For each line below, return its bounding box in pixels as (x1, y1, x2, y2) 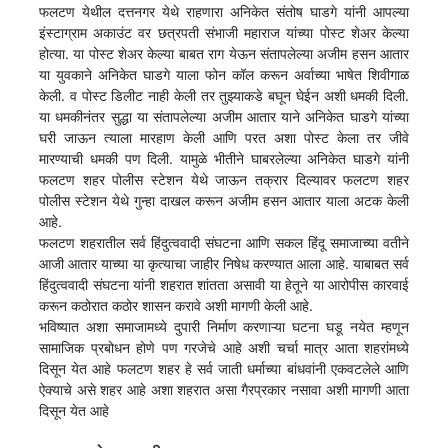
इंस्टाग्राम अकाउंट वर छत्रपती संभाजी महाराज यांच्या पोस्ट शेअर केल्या (39, 23, 409, 41)
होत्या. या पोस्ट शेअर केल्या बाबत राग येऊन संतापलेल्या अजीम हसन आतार (39, 44, 409, 62)
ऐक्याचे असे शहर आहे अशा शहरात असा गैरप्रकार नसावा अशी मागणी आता (39, 380, 409, 398)
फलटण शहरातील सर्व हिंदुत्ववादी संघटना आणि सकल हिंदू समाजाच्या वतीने (39, 233, 409, 251)
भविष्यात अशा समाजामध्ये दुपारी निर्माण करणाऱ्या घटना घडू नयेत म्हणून (39, 317, 409, 335)
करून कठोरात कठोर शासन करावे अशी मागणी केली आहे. (39, 296, 313, 314)
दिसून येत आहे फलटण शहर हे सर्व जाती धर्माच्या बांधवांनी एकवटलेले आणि (39, 359, 409, 377)
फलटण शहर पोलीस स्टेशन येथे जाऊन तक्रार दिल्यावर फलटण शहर (39, 170, 409, 188)
